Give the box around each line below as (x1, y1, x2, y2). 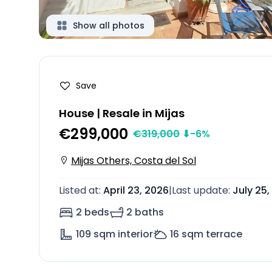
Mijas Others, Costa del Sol (71, 154, 196, 168)
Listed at (59, 183, 99, 197)
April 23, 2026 (103, 183, 169, 197)
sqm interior (93, 227, 153, 241)
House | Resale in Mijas (59, 106, 185, 121)
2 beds (76, 205, 109, 219)
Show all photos (73, 19, 144, 32)
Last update (172, 183, 228, 197)
